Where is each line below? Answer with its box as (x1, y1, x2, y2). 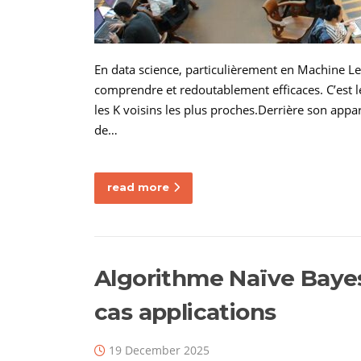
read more (107, 180, 169, 193)
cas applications (94, 297, 276, 326)
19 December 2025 (109, 342, 210, 358)
